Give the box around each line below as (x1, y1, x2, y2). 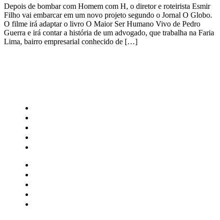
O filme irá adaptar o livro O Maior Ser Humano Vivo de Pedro (4, 19, 200, 28)
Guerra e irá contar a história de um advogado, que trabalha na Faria (4, 28, 214, 37)
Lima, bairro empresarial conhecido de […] (4, 37, 137, 46)
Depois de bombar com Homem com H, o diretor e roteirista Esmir (4, 1, 210, 10)
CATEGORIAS (14, 82, 77, 94)
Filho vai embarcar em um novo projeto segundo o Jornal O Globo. (4, 10, 212, 19)
